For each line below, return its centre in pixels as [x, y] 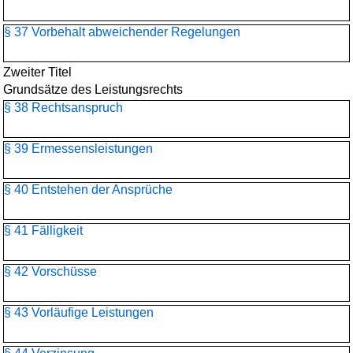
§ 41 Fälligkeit [43, 230]
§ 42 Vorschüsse [50, 271]
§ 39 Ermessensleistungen [78, 149]
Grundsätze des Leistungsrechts [93, 89]
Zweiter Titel [37, 72]
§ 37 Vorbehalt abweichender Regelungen [122, 32]
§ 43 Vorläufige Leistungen [79, 312]
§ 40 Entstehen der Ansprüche [88, 190]
